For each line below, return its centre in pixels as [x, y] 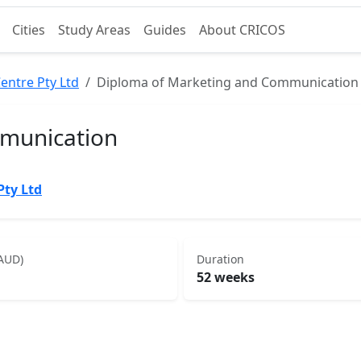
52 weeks [226, 277]
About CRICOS [242, 30]
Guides [164, 30]
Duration [220, 259]
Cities [28, 30]
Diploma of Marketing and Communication [228, 82]
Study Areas [94, 30]
